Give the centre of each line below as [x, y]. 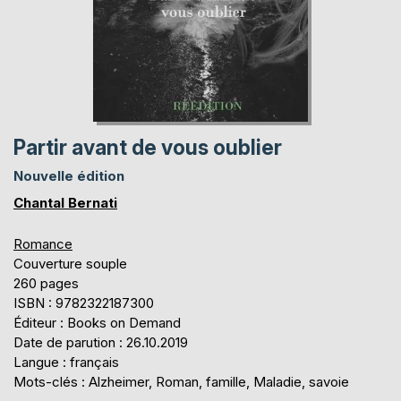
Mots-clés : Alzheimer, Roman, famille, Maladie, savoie [181, 381]
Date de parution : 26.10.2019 [101, 342]
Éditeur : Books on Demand [97, 322]
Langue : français [66, 362]
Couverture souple [70, 263]
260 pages [46, 283]
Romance [43, 243]
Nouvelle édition [69, 175]
